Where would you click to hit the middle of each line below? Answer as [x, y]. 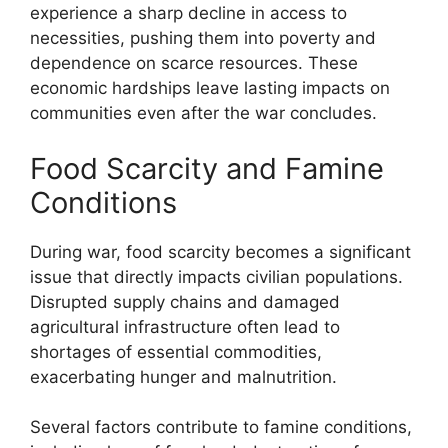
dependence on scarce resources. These [194, 63]
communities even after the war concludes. [203, 113]
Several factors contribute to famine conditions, [221, 427]
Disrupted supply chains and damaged [185, 301]
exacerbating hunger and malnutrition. [183, 376]
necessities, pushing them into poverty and [203, 38]
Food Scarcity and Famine [207, 168]
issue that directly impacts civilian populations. [216, 276]
